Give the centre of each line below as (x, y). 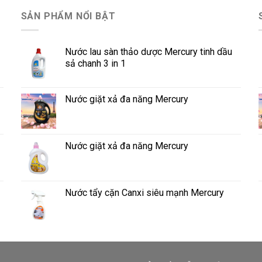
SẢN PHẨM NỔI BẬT (68, 16)
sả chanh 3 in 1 (95, 64)
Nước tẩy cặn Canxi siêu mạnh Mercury (144, 193)
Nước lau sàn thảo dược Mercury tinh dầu (148, 52)
